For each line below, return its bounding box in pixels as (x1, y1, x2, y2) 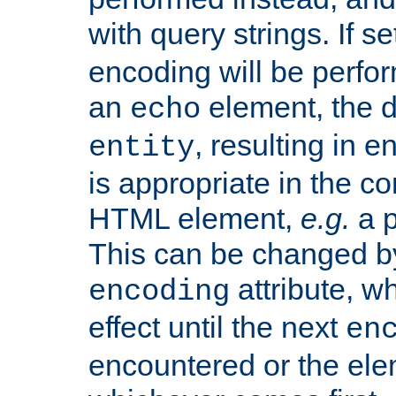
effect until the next (88, 310, 346, 345)
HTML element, (88, 202, 301, 236)
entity (88, 131, 194, 165)
